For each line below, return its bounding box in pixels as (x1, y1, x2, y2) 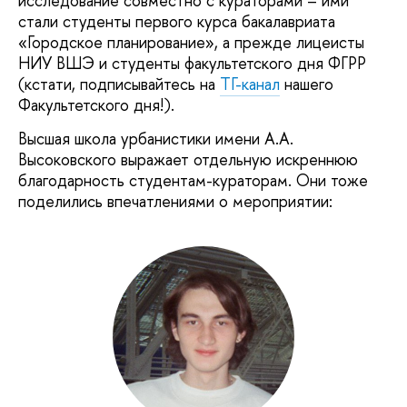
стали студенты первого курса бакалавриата (18, 9, 335, 33)
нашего (280, 72, 333, 95)
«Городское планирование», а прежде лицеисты (18, 30, 364, 54)
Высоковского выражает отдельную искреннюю (18, 148, 358, 172)
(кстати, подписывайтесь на (18, 72, 220, 95)
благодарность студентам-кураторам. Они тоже (18, 169, 368, 193)
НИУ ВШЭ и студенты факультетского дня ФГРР (18, 51, 366, 74)
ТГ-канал (220, 72, 280, 95)
